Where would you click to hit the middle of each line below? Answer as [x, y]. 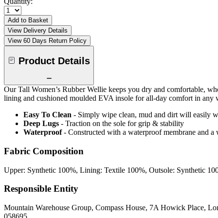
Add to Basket [28, 20]
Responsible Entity [41, 189]
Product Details [54, 61]
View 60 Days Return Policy [47, 41]
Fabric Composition [44, 151]
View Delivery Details [38, 31]
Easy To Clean [47, 115]
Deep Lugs [41, 124]
